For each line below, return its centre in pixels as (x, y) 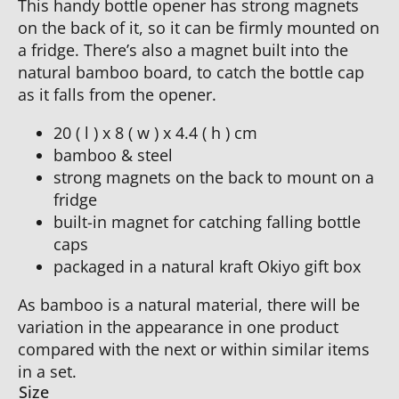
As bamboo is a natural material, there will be (189, 305)
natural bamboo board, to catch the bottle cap (191, 73)
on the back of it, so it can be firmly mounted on (199, 28)
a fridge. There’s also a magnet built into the (183, 50)
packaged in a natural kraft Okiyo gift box (207, 267)
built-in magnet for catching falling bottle (207, 222)
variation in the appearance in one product (178, 327)
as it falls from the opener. (117, 95)
